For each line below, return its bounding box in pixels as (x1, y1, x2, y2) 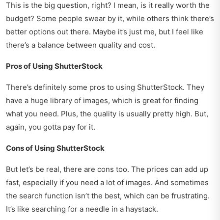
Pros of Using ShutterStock (6, 61, 103, 71)
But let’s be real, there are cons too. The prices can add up (6, 165, 208, 174)
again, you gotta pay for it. (6, 122, 95, 132)
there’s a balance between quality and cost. (6, 40, 155, 50)
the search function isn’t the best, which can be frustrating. (6, 191, 210, 201)
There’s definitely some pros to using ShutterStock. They (6, 82, 204, 92)
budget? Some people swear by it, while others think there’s (6, 14, 214, 24)
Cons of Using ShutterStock (6, 143, 105, 153)
